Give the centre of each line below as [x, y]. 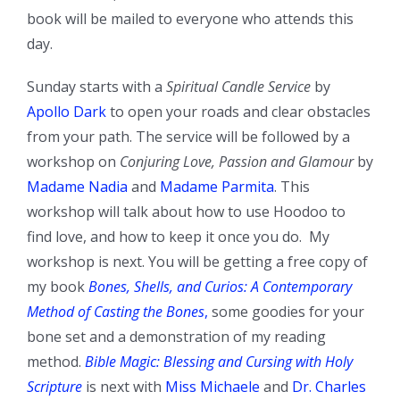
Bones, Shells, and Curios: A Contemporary [220, 287]
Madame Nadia [77, 187]
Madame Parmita [215, 187]
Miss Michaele [212, 387]
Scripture [54, 387]
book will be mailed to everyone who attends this [190, 19]
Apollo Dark [67, 112]
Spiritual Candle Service [238, 87]
